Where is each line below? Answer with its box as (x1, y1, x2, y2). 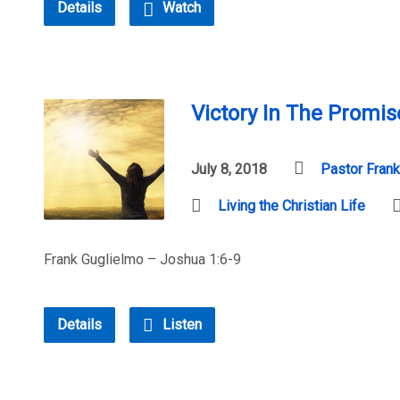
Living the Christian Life (218, 197, 365, 214)
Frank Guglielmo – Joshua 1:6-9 (44, 251, 241, 268)
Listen (159, 316, 202, 333)
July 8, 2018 (191, 161, 267, 178)
